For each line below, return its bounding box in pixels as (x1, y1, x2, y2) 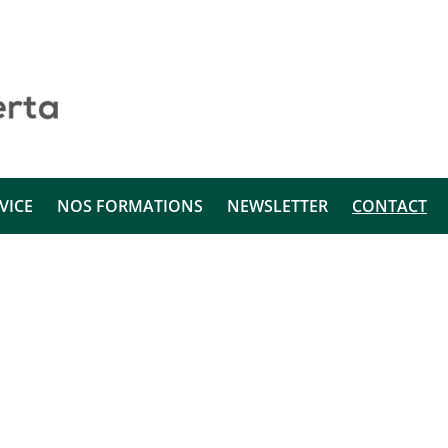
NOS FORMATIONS (57, 195, 203, 218)
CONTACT (352, 195, 427, 218)
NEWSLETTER (227, 195, 328, 218)
